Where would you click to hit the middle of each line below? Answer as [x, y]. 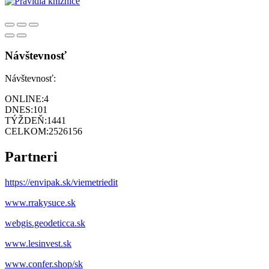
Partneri [31, 157]
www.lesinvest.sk [38, 244]
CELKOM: [27, 131]
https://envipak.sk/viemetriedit [61, 183]
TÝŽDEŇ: [26, 121]
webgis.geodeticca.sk [45, 223]
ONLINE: [24, 99]
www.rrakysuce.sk [40, 203]
